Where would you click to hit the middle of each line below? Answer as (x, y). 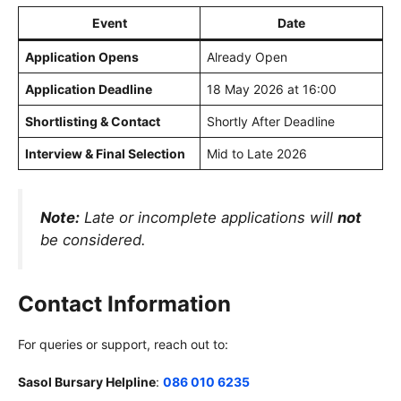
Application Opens (82, 56)
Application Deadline (89, 89)
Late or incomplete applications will (209, 217)
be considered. (93, 239)
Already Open (247, 56)
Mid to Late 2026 (257, 153)
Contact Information (124, 304)
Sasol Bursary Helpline (87, 382)
